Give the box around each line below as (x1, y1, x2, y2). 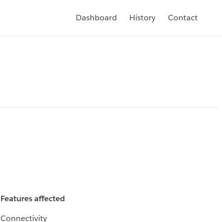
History (129, 12, 156, 23)
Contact (168, 12, 198, 23)
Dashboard (76, 12, 117, 23)
